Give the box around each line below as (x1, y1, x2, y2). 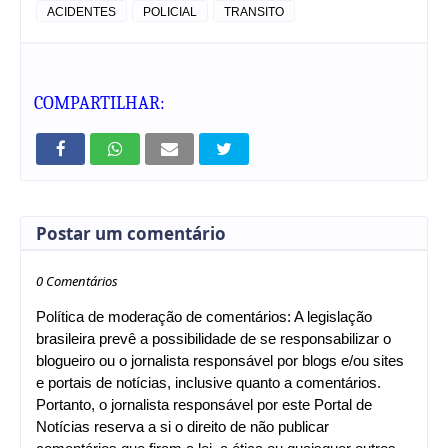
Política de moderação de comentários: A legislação (36, 307, 372, 325)
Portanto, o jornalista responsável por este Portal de (36, 395, 372, 413)
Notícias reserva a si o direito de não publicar (36, 417, 329, 435)
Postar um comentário (36, 221, 226, 245)
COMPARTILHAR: (33, 92, 165, 114)
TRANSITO (224, 4, 284, 19)
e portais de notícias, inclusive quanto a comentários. (36, 373, 381, 391)
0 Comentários (36, 271, 118, 290)
